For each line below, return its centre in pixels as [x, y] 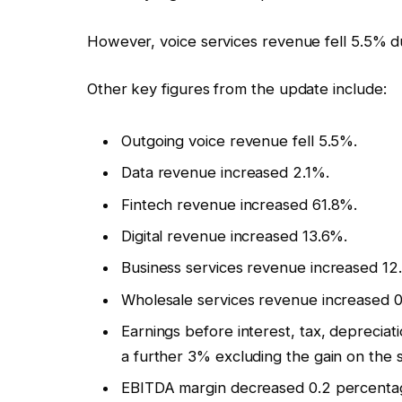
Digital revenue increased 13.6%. [234, 236]
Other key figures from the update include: [236, 89]
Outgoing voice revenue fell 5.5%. [239, 141]
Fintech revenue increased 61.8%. [239, 204]
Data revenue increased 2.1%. [225, 173]
